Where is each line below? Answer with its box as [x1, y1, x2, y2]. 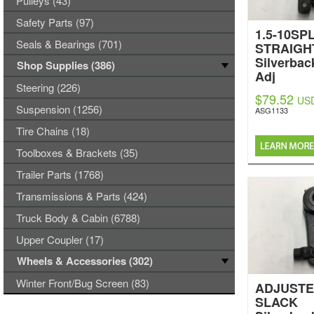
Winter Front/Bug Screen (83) [16, 275, 149, 290]
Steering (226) [16, 80, 81, 95]
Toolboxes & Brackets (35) [16, 145, 138, 160]
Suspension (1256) [16, 102, 102, 116]
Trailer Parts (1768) [16, 167, 104, 182]
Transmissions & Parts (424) [16, 189, 147, 203]
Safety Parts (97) [16, 15, 94, 29]
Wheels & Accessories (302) [17, 253, 153, 268]
